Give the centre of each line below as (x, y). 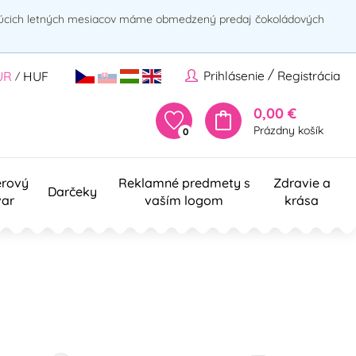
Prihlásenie (234, 76)
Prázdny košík (288, 130)
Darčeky (72, 191)
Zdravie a (302, 182)
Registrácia (309, 76)
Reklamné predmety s (184, 182)
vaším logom (184, 200)
